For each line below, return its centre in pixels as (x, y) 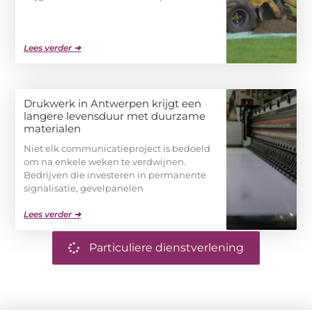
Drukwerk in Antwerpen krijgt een (113, 103)
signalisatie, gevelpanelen (84, 188)
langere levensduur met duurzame (115, 116)
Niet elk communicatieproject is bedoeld (117, 148)
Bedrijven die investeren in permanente (115, 174)
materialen (53, 128)
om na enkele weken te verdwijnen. (105, 161)
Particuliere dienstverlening (166, 247)
